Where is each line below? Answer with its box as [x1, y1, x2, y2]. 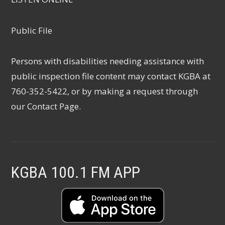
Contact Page [27, 100, 79, 112]
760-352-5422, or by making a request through [11, 85, 198, 97]
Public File [11, 25, 53, 36]
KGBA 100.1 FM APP [11, 163, 141, 182]
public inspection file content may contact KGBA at [11, 70, 211, 82]
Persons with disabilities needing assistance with [11, 55, 204, 67]
